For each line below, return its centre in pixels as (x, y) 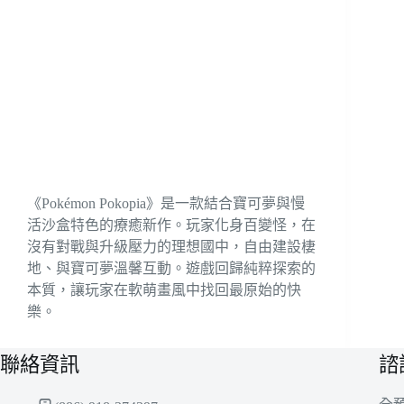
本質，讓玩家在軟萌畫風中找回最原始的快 (164, 289)
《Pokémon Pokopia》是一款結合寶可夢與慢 (166, 203)
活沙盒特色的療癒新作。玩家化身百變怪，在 (171, 225)
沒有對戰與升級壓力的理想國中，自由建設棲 (171, 246)
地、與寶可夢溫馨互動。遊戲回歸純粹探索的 (171, 268)
